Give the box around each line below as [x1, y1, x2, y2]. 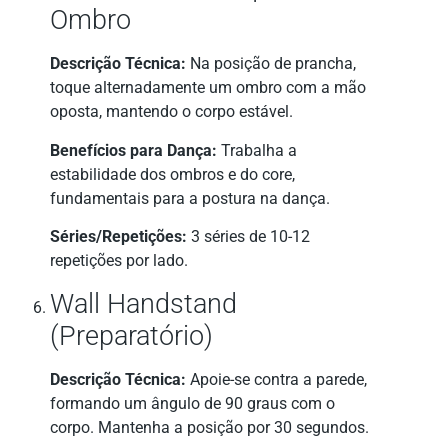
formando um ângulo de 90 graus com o [50, 393, 335, 413]
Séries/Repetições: [50, 227, 187, 247]
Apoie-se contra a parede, [186, 369, 367, 389]
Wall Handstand [50, 287, 237, 320]
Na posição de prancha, [186, 54, 356, 74]
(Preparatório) [50, 319, 213, 352]
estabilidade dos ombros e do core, [50, 164, 295, 184]
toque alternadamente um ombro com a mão [50, 78, 366, 98]
